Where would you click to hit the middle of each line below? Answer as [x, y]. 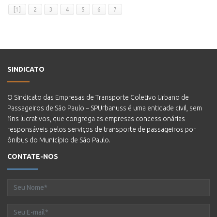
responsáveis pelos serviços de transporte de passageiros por [101, 129]
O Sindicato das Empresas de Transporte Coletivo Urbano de [98, 97]
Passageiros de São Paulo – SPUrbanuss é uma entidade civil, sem [105, 108]
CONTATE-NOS [33, 156]
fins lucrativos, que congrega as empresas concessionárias [96, 118]
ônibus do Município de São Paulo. [59, 140]
